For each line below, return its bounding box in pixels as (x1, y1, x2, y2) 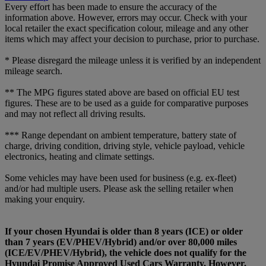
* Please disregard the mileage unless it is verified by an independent (5, 55, 261, 65)
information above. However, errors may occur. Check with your (5, 12, 247, 23)
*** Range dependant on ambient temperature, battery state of (5, 129, 236, 140)
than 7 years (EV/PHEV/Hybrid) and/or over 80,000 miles (5, 236, 237, 247)
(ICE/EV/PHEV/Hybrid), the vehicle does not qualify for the (5, 247, 246, 258)
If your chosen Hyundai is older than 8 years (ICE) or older (5, 226, 243, 236)
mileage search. (5, 65, 62, 76)
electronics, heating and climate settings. (5, 151, 154, 161)
